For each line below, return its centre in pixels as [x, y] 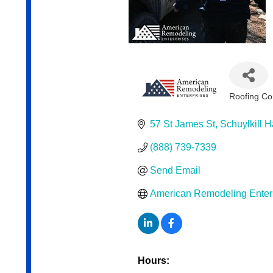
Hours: [153, 261]
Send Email [175, 171]
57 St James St [182, 124]
